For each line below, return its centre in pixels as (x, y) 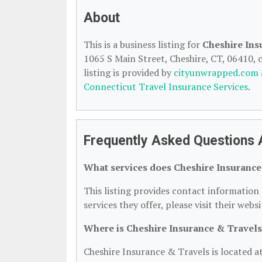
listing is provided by (129, 73)
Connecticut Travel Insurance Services (166, 87)
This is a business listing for (143, 44)
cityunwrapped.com (216, 73)
